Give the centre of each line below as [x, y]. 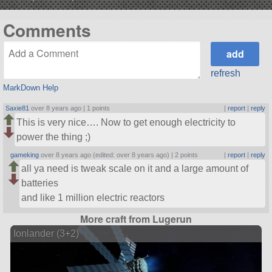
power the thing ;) [54, 137]
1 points [99, 108]
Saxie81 [18, 108]
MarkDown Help [30, 88]
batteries [40, 183]
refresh [226, 73]
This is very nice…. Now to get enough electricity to [126, 122]
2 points [187, 155]
